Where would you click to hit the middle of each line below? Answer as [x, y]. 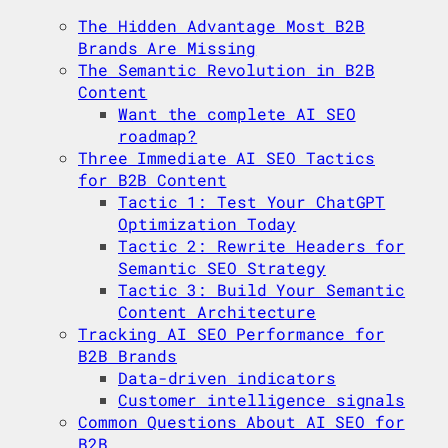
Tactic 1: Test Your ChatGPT [252, 202]
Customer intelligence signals [262, 400]
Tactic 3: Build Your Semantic [262, 290]
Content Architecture [217, 312]
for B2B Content [152, 180]
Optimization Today [207, 224]
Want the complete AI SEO [237, 114]
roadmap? [158, 136]
